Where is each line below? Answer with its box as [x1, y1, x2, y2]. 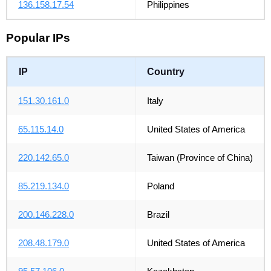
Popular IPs [6, 31, 70, 45]
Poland [146, 180, 174, 191]
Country [147, 66, 184, 77]
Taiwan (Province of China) [146, 152, 253, 163]
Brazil [146, 209, 169, 220]
